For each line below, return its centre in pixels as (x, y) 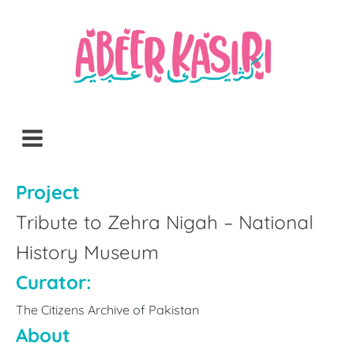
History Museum (87, 252)
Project (48, 192)
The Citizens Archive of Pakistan (107, 310)
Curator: (54, 282)
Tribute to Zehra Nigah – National (165, 222)
